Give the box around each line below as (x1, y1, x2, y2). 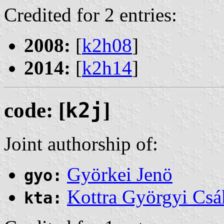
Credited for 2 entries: (4, 4, 177, 26)
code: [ (4, 98, 65, 122)
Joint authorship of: (4, 133, 158, 155)
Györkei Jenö (67, 163, 172, 185)
